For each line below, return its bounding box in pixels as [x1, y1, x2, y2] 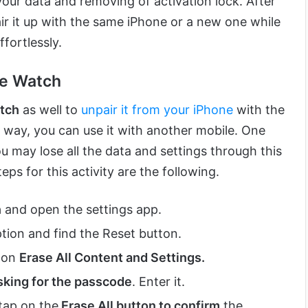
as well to [19, 102, 81, 118]
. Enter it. [132, 274, 185, 289]
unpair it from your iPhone [81, 102, 233, 118]
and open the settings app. [1, 202, 162, 217]
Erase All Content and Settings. [19, 250, 205, 265]
